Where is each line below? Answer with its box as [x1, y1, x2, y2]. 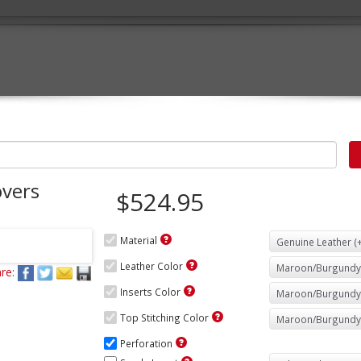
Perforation [120, 337, 172, 350]
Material [120, 234, 157, 247]
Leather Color [120, 259, 183, 272]
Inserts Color [120, 285, 180, 298]
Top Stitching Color [120, 311, 209, 324]
